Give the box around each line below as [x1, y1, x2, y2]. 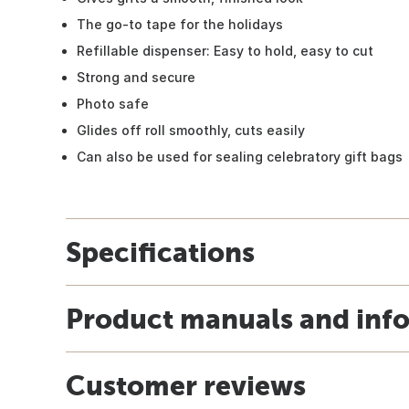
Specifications [66, 236, 255, 267]
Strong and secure [77, 68, 195, 85]
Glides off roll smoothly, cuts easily [77, 121, 305, 138]
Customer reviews [66, 369, 306, 401]
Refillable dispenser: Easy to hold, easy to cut [77, 42, 373, 58]
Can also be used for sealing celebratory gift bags [77, 148, 403, 164]
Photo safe [77, 95, 149, 111]
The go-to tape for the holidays [77, 16, 283, 32]
